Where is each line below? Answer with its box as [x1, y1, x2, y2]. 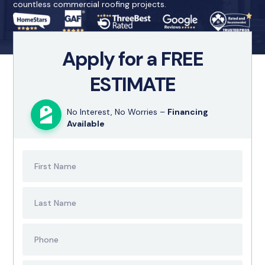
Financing [167, 106, 209, 117]
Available [67, 118, 105, 129]
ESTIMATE [89, 71, 176, 97]
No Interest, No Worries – [67, 106, 168, 117]
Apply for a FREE [62, 46, 203, 72]
